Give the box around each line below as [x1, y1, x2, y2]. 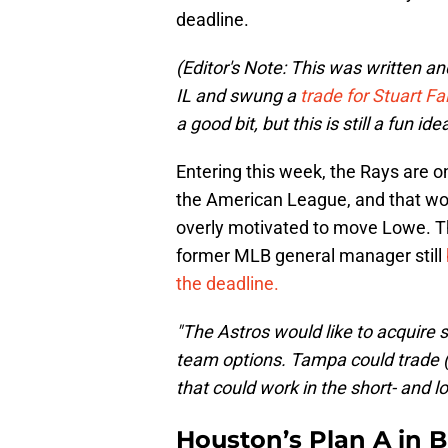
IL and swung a [176, 85, 300, 107]
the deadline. [176, 273, 279, 295]
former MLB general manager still [176, 245, 446, 267]
